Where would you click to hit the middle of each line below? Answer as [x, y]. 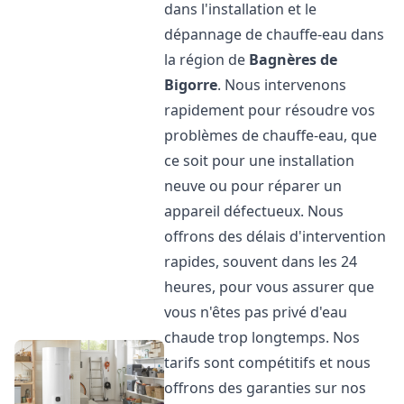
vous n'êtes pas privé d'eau [256, 312]
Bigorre [191, 85]
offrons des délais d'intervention [275, 236]
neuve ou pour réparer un [253, 186]
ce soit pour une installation [260, 161]
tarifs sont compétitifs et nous [268, 363]
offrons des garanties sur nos [266, 388]
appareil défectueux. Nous [254, 211]
